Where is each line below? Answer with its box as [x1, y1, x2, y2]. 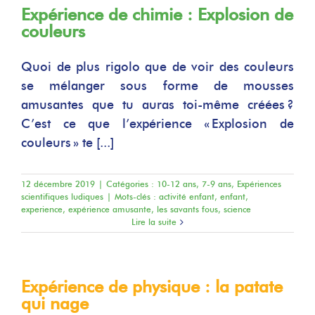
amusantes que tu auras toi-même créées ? [21, 97, 294, 112]
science [224, 204, 251, 214]
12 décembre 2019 [21, 179, 95, 189]
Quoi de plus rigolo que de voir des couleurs [21, 59, 294, 75]
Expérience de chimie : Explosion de [21, 4, 293, 25]
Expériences [237, 179, 281, 189]
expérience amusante [68, 204, 151, 214]
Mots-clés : [115, 191, 159, 202]
